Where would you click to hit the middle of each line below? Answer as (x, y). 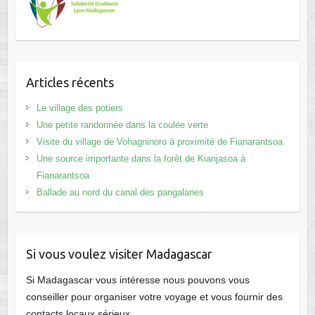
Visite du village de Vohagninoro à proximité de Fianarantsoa (159, 142)
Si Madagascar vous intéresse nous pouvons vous (137, 280)
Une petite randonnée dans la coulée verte (122, 125)
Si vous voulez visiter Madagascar (119, 254)
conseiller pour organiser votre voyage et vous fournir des (154, 297)
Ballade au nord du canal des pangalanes (120, 193)
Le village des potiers (79, 108)
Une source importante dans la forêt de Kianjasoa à (141, 159)
